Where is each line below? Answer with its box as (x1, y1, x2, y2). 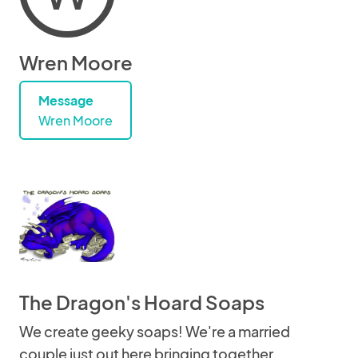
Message (38, 92, 93, 109)
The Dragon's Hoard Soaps (19, 290, 265, 314)
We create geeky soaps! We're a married (19, 322, 290, 340)
